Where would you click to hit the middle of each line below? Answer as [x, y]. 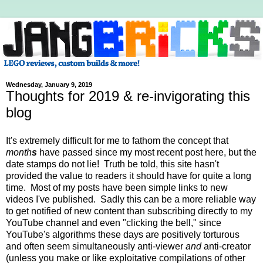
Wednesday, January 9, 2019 [49, 85]
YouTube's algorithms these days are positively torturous [123, 234]
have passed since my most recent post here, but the [147, 152]
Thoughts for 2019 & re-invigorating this [128, 96]
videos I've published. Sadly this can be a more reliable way [131, 199]
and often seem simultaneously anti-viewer [96, 246]
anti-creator [227, 246]
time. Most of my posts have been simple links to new [117, 187]
